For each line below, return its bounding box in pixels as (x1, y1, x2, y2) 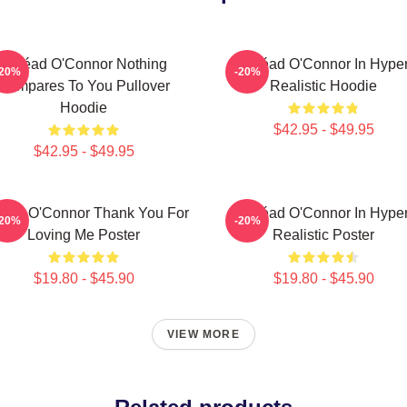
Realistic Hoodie (270, 78, 377, 94)
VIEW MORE (167, 328, 240, 341)
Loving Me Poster (27, 227, 140, 243)
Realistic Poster (273, 227, 374, 243)
